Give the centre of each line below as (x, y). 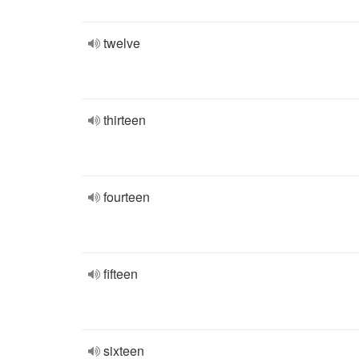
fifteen (121, 274)
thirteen (125, 120)
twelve (122, 43)
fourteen (127, 197)
